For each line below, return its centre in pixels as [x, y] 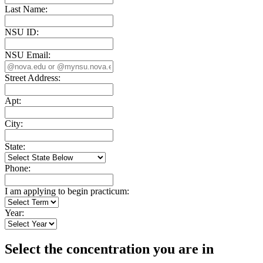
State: [15, 146]
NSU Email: [28, 55]
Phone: [18, 168]
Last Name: [26, 9]
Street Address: [33, 77]
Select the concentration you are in [109, 249]
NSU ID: [22, 32]
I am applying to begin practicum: [67, 191]
